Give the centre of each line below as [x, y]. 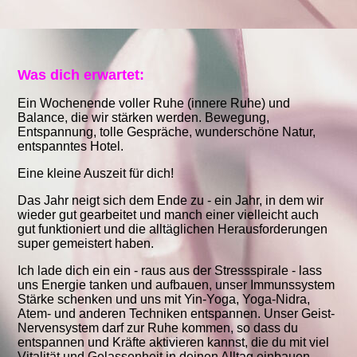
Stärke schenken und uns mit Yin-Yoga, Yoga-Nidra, [164, 300]
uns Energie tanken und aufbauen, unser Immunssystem [177, 285]
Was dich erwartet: [81, 75]
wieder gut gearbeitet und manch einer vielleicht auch [169, 215]
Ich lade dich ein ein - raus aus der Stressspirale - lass [170, 271]
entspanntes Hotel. [71, 147]
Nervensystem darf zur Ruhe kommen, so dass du [158, 328]
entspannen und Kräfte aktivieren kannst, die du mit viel [174, 343]
